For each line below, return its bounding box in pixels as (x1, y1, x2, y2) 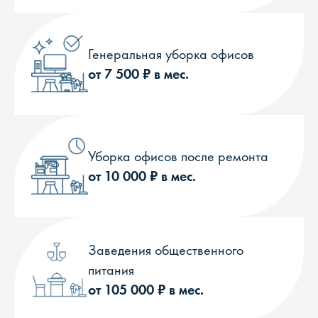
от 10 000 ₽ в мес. (88, 167, 196, 185)
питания (88, 261, 134, 279)
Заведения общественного (88, 241, 243, 259)
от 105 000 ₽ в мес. (88, 280, 204, 299)
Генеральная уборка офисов (88, 45, 254, 63)
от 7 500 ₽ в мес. (88, 65, 189, 83)
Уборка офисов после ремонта (88, 147, 268, 165)
